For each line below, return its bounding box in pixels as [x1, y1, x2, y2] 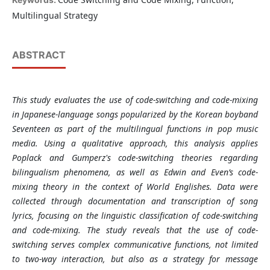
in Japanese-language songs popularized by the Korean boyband [11, 108, 259, 121]
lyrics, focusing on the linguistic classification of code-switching [11, 210, 259, 222]
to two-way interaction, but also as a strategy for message [11, 253, 259, 265]
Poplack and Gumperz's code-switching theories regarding [11, 152, 259, 164]
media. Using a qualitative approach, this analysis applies [11, 137, 259, 149]
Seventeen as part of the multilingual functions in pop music [11, 123, 259, 135]
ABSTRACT [11, 49, 66, 61]
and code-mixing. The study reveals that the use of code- [11, 224, 259, 236]
